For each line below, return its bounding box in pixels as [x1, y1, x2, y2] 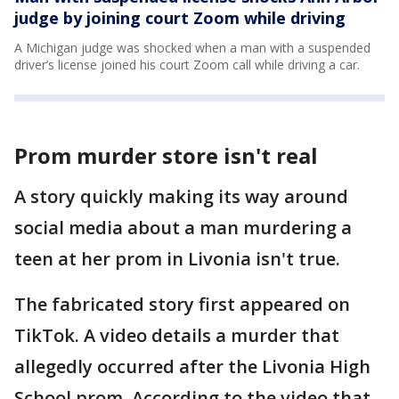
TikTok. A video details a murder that [14, 322, 339, 347]
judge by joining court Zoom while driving [14, 6, 346, 28]
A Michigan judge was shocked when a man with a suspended [14, 38, 370, 56]
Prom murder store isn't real [14, 140, 318, 170]
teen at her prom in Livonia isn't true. [14, 246, 340, 271]
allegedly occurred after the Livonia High [14, 354, 370, 379]
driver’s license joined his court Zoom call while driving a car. [14, 55, 360, 73]
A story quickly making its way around [14, 183, 348, 208]
